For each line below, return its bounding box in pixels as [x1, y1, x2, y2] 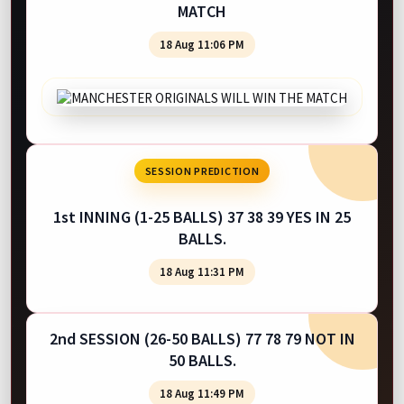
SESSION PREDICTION [144, 163, 260, 178]
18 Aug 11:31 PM [160, 263, 244, 280]
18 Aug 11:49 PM [160, 385, 244, 401]
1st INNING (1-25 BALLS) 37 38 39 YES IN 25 [53, 206, 351, 227]
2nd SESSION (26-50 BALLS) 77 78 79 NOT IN [49, 327, 355, 349]
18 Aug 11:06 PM [160, 36, 244, 52]
